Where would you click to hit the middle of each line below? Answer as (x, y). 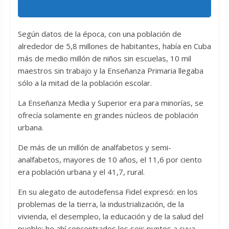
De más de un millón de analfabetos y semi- (94, 147)
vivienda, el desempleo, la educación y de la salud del (110, 216)
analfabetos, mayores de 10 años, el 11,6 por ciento (110, 160)
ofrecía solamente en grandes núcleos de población (108, 115)
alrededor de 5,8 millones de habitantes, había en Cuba (114, 46)
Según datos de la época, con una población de (99, 34)
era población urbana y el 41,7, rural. (81, 172)
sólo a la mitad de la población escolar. (85, 83)
